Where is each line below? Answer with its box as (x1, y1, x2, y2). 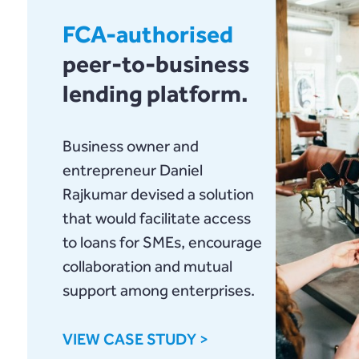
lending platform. (62, 79, 248, 108)
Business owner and (62, 137, 199, 155)
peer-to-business (62, 50, 249, 79)
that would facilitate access (62, 209, 251, 228)
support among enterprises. (62, 281, 255, 300)
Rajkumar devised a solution (62, 185, 254, 204)
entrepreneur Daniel (62, 161, 203, 179)
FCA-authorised (62, 20, 233, 49)
